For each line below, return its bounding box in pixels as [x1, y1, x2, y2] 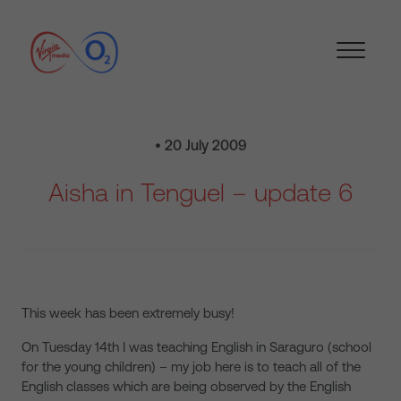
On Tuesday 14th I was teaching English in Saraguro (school [21, 339, 371, 354]
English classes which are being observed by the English [21, 379, 351, 394]
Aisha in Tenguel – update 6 [48, 178, 353, 207]
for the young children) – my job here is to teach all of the [21, 359, 361, 374]
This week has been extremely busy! [21, 305, 235, 320]
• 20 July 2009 [154, 137, 247, 153]
